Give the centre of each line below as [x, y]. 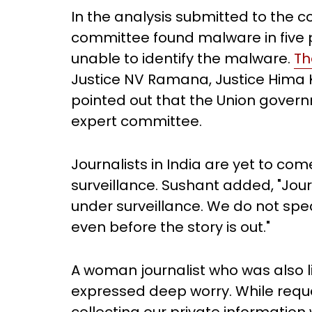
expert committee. [136, 121]
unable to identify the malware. [182, 58]
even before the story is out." [172, 227]
